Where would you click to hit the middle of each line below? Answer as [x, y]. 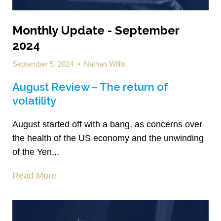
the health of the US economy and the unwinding [108, 138]
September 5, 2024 [44, 64]
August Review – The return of [90, 87]
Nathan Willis [105, 64]
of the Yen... [36, 152]
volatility [34, 101]
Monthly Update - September [96, 31]
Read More [34, 176]
